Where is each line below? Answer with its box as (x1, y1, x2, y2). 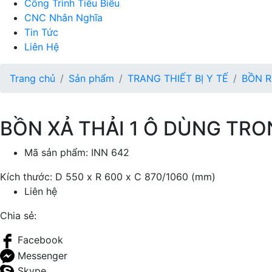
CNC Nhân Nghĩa (24, 12, 103, 24)
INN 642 (91, 146, 129, 158)
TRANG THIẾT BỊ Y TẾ (127, 72, 228, 84)
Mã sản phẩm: (24, 146, 91, 158)
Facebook (18, 234, 63, 246)
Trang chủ (10, 72, 55, 84)
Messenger (18, 249, 67, 262)
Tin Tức (24, 26, 58, 38)
